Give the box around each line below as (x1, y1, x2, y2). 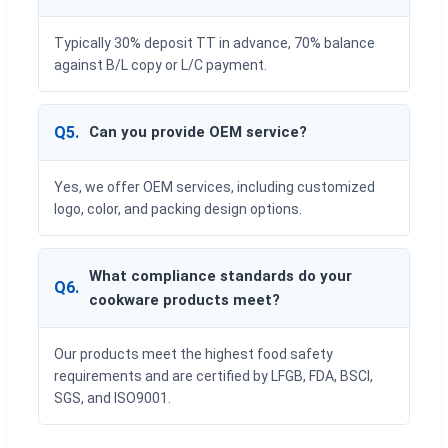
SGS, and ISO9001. (54, 389, 171, 406)
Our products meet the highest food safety (54, 345, 333, 362)
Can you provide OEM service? (89, 123, 307, 142)
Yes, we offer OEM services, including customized (54, 178, 375, 195)
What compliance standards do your (89, 266, 352, 285)
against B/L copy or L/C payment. (54, 56, 267, 73)
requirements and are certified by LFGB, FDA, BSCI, (54, 367, 373, 384)
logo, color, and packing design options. (54, 200, 302, 217)
